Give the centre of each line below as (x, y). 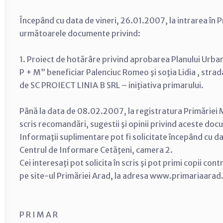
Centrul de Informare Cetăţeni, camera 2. (96, 150)
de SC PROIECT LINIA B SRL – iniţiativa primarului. (111, 85)
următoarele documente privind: (80, 33)
